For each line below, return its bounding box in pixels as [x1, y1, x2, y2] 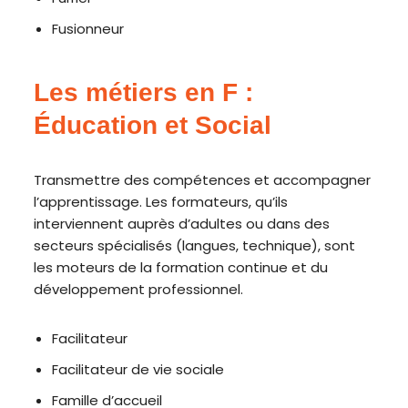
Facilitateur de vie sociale [52, 360, 225, 379]
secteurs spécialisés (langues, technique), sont [34, 236, 356, 255]
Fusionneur [52, 19, 125, 38]
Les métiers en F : [34, 78, 254, 107]
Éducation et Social [34, 111, 272, 139]
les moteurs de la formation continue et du [34, 258, 329, 277]
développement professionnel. [34, 280, 244, 299]
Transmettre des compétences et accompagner [34, 170, 372, 189]
